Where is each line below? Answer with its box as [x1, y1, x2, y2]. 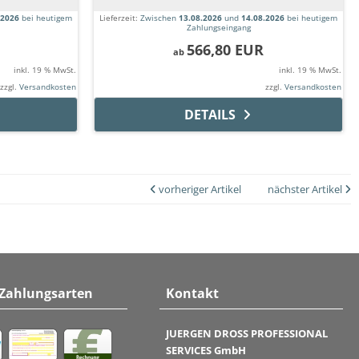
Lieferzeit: [99, 12, 140, 24]
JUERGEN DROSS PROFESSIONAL [166, 326, 329, 341]
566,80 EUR [187, 40, 264, 60]
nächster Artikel [268, 182, 345, 197]
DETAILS [184, 106, 236, 124]
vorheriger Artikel [156, 182, 241, 197]
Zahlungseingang [186, 22, 251, 34]
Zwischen [140, 12, 179, 24]
